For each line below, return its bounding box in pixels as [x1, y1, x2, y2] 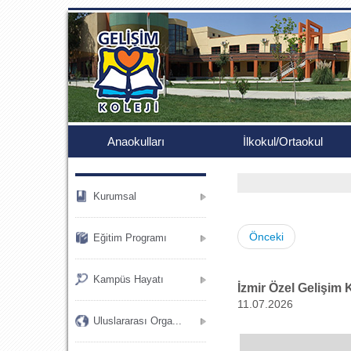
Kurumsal [93, 190, 136, 202]
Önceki [248, 230, 284, 243]
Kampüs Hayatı [93, 273, 164, 285]
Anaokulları [107, 135, 165, 148]
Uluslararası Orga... [93, 315, 182, 327]
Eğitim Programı [93, 232, 167, 244]
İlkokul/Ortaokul [243, 135, 323, 148]
